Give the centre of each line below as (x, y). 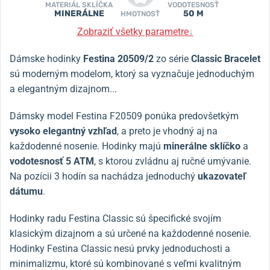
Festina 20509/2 (118, 58)
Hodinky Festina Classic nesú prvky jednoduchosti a (120, 248)
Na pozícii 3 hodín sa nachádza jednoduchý (104, 176)
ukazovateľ (222, 176)
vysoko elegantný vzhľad (63, 131)
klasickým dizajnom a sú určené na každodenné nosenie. (130, 233)
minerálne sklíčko (203, 146)
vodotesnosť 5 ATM (52, 161)
